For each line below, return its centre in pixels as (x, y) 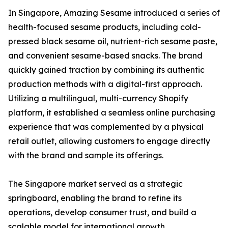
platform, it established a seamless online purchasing (112, 113)
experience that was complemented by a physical (106, 127)
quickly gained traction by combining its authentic (106, 70)
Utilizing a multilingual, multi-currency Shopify (98, 98)
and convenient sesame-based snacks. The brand (105, 56)
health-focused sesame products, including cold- (105, 27)
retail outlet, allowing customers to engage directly (109, 141)
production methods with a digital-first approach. (105, 84)
